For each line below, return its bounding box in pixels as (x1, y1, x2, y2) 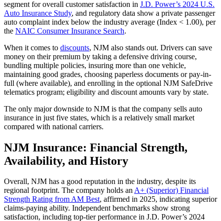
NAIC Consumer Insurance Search (15, 26, 124, 35)
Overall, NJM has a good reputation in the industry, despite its (4, 177, 196, 186)
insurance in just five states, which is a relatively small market (4, 113, 194, 122)
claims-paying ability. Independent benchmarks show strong (4, 204, 190, 213)
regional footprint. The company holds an (4, 186, 134, 195)
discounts (60, 43, 89, 52)
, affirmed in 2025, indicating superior (100, 195, 217, 204)
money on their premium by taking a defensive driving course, (4, 52, 197, 61)
